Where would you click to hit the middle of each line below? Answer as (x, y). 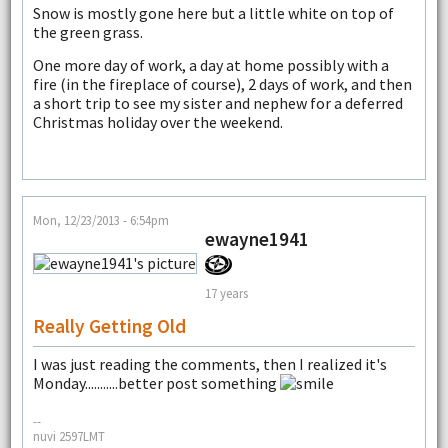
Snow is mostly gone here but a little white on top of (213, 12)
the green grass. (87, 31)
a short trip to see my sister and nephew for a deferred (217, 103)
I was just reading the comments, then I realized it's (209, 364)
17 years (226, 292)
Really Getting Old (109, 326)
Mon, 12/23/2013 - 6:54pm (100, 220)
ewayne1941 (256, 239)
